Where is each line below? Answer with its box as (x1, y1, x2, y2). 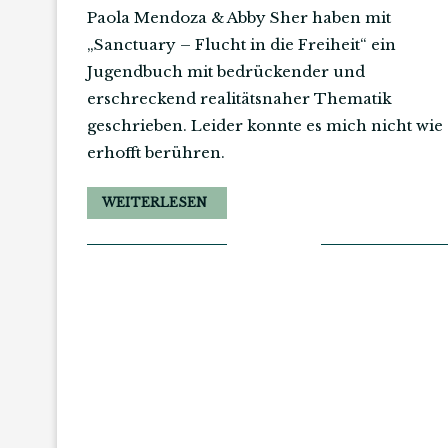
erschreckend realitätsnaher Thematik (87, 88, 392, 108)
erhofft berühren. (87, 142, 225, 162)
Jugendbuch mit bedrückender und (87, 61, 365, 81)
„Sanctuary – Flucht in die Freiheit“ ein (87, 34, 396, 54)
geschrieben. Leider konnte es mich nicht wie (87, 115, 443, 135)
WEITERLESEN (102, 194, 207, 210)
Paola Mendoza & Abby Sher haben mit (87, 7, 391, 27)
